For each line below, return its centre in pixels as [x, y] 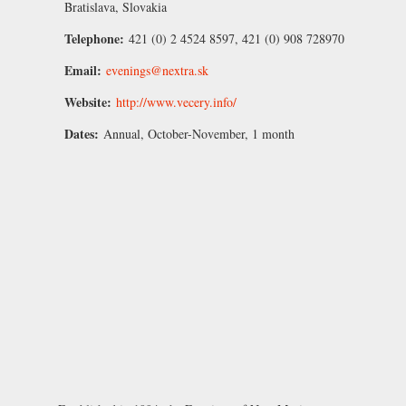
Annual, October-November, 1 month [199, 133]
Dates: [84, 133]
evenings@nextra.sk [157, 70]
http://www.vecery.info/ [176, 101]
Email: [85, 70]
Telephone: [97, 38]
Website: [90, 101]
